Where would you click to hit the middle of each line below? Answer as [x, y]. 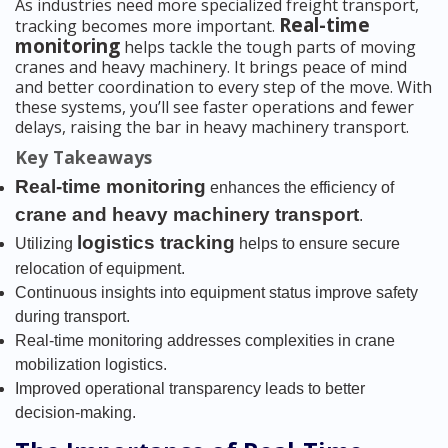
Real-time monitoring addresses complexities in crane [205, 341]
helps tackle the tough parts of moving [268, 47]
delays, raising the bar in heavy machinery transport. [212, 127]
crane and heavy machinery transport [187, 215]
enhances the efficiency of [300, 188]
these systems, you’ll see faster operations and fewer [214, 107]
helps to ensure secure [317, 244]
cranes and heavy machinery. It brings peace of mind [211, 67]
